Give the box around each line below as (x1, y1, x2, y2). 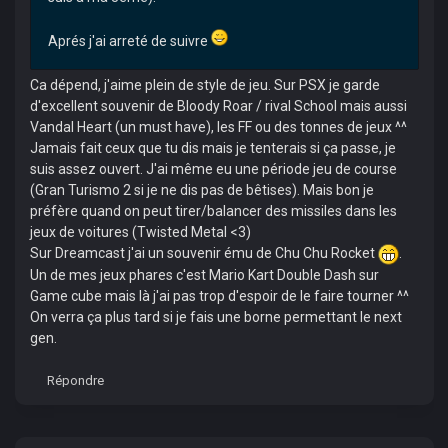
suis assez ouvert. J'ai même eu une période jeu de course (29, 161, 397, 177)
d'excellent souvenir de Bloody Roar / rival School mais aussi (29, 98, 407, 114)
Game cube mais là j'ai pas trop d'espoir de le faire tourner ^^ (29, 287, 409, 304)
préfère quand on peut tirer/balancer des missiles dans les (29, 203, 397, 219)
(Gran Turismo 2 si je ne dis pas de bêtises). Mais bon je (29, 182, 374, 198)
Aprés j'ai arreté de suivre (47, 33, 211, 49)
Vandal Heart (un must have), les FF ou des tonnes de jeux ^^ (29, 119, 407, 135)
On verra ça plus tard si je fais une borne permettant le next (29, 308, 402, 325)
